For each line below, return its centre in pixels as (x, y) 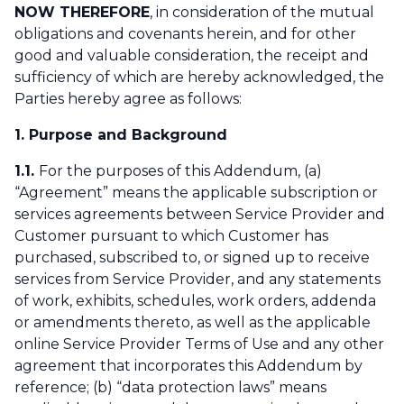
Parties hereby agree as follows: (132, 99)
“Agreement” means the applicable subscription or (196, 193)
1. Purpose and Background (121, 135)
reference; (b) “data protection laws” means (170, 388)
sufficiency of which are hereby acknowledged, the (199, 78)
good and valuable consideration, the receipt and (192, 56)
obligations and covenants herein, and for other (185, 34)
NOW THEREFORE (82, 13)
